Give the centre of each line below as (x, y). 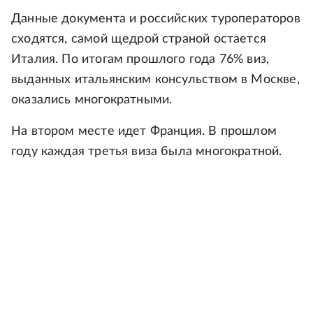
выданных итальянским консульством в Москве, (155, 79)
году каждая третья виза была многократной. (147, 151)
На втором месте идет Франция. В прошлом (144, 131)
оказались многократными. (92, 100)
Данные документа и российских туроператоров (156, 19)
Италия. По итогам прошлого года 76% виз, (140, 59)
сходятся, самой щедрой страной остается (139, 39)
